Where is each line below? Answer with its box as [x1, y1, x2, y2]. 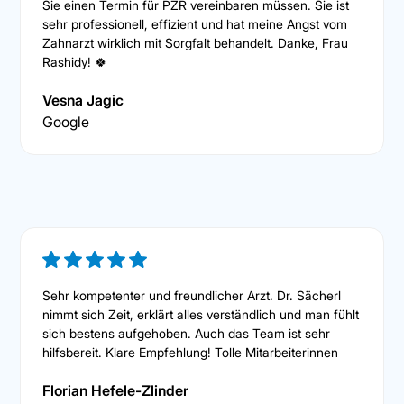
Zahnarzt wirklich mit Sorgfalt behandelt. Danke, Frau [42, 35, 349, 51]
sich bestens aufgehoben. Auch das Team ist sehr [42, 326, 331, 342]
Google [42, 113, 90, 132]
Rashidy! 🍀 [42, 54, 108, 70]
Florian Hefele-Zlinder [42, 381, 189, 400]
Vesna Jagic [42, 91, 124, 110]
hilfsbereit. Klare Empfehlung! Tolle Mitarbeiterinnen [42, 344, 339, 361]
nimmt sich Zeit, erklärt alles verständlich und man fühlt [42, 307, 360, 323]
